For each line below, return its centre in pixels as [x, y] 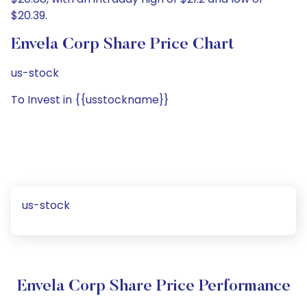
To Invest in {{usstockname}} [90, 100]
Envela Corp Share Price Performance [153, 286]
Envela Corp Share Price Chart [123, 45]
